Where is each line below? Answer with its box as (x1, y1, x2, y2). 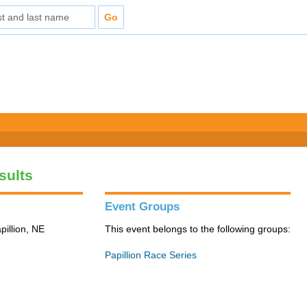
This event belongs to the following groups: (105, 223, 291, 234)
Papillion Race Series (105, 249, 197, 260)
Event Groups (105, 200, 180, 213)
